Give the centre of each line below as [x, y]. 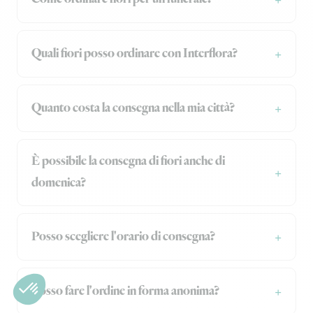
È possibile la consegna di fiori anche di [128, 162]
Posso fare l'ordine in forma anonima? [125, 291]
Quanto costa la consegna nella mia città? [133, 108]
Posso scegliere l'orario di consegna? [123, 236]
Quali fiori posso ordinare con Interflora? [134, 53]
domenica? [59, 183]
